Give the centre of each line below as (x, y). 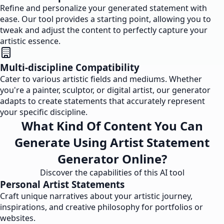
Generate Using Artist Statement (112, 142)
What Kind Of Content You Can (112, 126)
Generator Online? (112, 159)
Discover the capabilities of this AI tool (112, 172)
